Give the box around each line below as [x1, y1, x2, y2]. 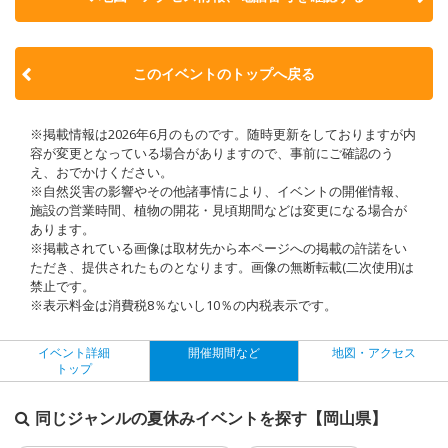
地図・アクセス [331, 343, 416, 361]
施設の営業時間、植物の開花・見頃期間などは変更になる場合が [30, 200, 407, 219]
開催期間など [188, 343, 260, 361]
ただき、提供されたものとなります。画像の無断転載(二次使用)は [30, 257, 414, 276]
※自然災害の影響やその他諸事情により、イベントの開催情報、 [30, 181, 407, 200]
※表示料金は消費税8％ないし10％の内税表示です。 [30, 295, 337, 314]
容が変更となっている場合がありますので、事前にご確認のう [30, 143, 394, 162]
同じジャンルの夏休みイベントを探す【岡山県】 [35, 406, 387, 429]
